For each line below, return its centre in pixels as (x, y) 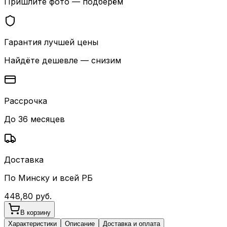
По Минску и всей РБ (48, 178)
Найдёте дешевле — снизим (63, 60)
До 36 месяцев (34, 119)
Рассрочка (26, 101)
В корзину (35, 212)
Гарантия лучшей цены (51, 42)
